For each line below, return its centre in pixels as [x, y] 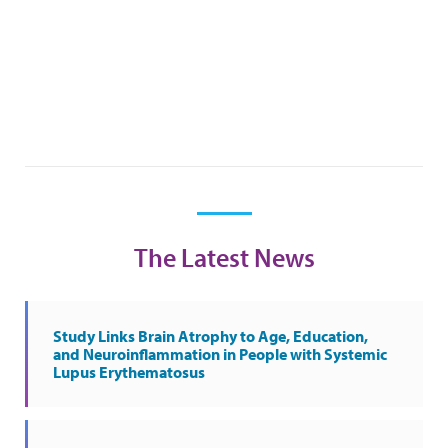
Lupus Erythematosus [129, 372]
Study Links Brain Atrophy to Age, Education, [210, 336]
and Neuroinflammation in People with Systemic [220, 354]
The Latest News [224, 257]
